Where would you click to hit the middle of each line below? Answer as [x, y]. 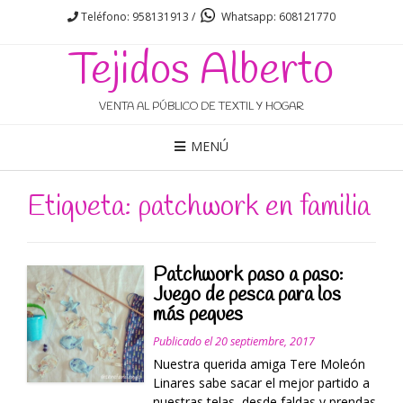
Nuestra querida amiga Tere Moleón [259, 364]
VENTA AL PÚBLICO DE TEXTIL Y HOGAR [201, 107]
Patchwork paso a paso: [248, 276]
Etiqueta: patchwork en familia [198, 207]
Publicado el [184, 342]
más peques [197, 315]
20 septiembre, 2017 [264, 342]
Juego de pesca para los [246, 296]
